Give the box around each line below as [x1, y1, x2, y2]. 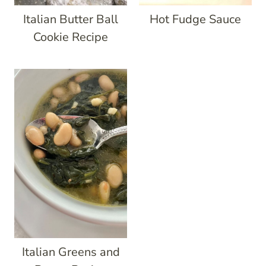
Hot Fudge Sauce [150, 11, 241, 27]
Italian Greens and [21, 244, 120, 260]
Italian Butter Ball [23, 11, 118, 27]
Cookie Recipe [33, 29, 108, 45]
